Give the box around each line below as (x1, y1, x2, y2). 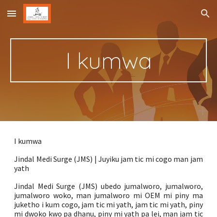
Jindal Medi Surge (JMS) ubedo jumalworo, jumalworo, (14, 181, 203, 191)
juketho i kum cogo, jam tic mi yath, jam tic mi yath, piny (14, 200, 203, 209)
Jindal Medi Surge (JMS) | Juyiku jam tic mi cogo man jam (14, 154, 203, 164)
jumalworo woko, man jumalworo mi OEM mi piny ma (14, 190, 203, 200)
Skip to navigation (149, 14, 209, 22)
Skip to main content (8, 14, 77, 22)
